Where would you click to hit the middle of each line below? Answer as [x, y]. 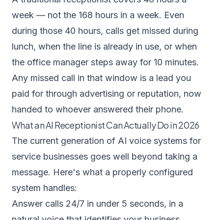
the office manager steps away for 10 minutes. [105, 62]
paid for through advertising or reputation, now [107, 94]
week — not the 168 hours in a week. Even [98, 15]
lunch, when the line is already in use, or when [104, 46]
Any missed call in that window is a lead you [101, 78]
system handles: [44, 188]
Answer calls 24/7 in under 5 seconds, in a [97, 204]
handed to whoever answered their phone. [98, 109]
